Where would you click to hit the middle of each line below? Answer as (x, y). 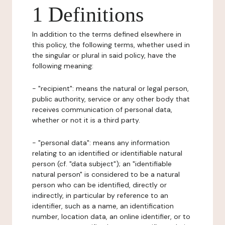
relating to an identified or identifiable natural (107, 153)
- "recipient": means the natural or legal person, (110, 88)
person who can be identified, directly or (99, 185)
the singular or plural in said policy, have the (104, 55)
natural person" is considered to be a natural (106, 174)
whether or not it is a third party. (86, 120)
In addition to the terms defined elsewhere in (107, 34)
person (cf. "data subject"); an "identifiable (102, 164)
